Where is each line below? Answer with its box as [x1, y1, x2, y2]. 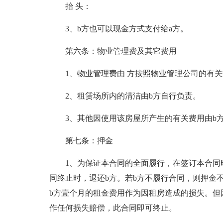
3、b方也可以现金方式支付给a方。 [65, 24, 188, 33]
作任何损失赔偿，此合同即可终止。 [49, 204, 177, 212]
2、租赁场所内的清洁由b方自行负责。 [65, 92, 201, 100]
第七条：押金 [65, 136, 113, 145]
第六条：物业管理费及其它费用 [65, 47, 177, 55]
